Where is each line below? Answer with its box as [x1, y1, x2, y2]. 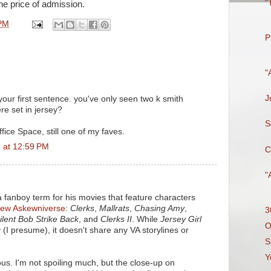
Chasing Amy [134, 203, 184, 213]
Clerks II [100, 214, 132, 224]
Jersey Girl [160, 214, 201, 224]
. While [132, 214, 160, 224]
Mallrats [99, 203, 129, 213]
